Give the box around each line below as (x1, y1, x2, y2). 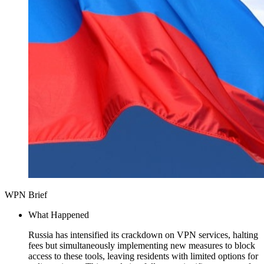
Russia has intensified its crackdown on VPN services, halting (28, 229, 258, 240)
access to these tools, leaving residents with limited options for (28, 250, 258, 261)
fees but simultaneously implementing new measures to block (28, 240, 255, 250)
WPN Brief (5, 189, 47, 200)
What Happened (28, 209, 89, 220)
